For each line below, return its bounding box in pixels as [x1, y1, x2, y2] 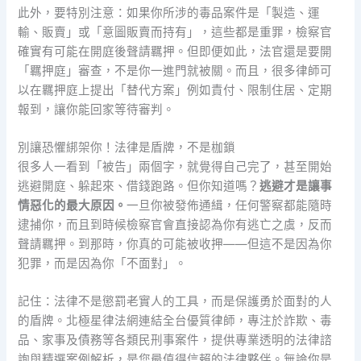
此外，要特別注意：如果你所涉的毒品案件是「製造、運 [18, 5, 321, 20]
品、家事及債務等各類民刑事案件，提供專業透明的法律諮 [18, 333, 333, 348]
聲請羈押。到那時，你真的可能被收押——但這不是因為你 [18, 237, 333, 252]
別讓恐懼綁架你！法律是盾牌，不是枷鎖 [18, 140, 236, 156]
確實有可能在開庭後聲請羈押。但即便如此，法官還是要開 [18, 44, 333, 59]
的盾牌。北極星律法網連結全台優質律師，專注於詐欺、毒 [18, 313, 333, 329]
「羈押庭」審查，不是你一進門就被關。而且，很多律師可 [18, 63, 333, 78]
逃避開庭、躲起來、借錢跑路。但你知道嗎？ [18, 179, 260, 194]
